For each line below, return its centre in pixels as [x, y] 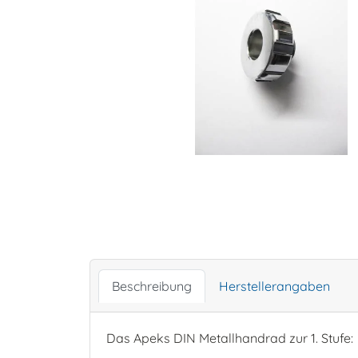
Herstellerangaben [274, 286]
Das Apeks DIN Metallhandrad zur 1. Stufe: [230, 338]
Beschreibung [152, 286]
